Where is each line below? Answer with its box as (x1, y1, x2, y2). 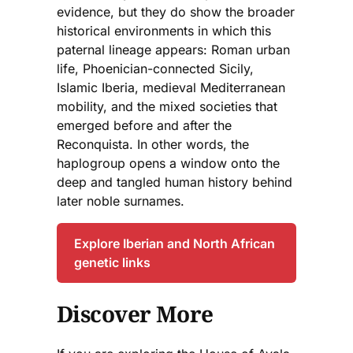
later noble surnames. (57, 192, 184, 209)
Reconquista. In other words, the (57, 136, 249, 152)
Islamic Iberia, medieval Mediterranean (57, 79, 285, 95)
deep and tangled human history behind (57, 173, 292, 190)
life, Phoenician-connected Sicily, (57, 60, 254, 76)
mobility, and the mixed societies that (57, 98, 277, 114)
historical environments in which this (57, 22, 271, 39)
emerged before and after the (57, 117, 232, 133)
